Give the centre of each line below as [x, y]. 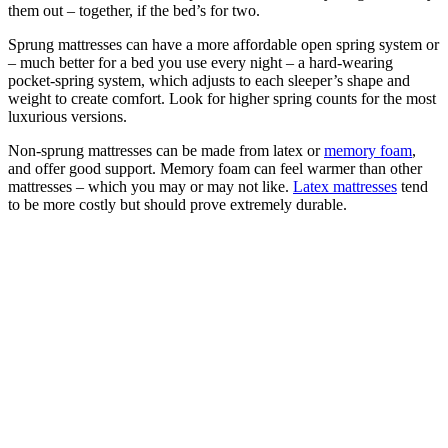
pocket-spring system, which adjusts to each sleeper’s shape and [209, 80]
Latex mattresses [345, 186]
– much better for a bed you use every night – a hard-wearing [200, 62]
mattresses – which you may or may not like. [150, 186]
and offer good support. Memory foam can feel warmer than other [215, 168]
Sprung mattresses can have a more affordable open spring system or [223, 44]
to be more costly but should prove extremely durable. [177, 204]
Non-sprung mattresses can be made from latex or [166, 150]
